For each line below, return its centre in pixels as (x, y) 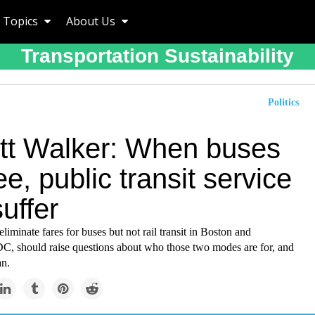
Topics (22, 21)
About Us (92, 21)
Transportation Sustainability (157, 56)
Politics (283, 102)
